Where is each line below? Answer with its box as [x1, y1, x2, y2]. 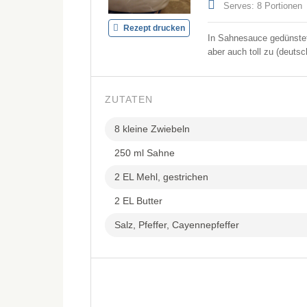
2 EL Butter [114, 195, 162, 206]
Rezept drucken [121, 23, 185, 34]
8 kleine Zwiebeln [114, 123, 190, 134]
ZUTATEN [105, 94, 153, 105]
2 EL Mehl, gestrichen [114, 171, 208, 182]
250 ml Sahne [114, 147, 175, 158]
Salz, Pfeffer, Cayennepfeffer [114, 219, 239, 230]
